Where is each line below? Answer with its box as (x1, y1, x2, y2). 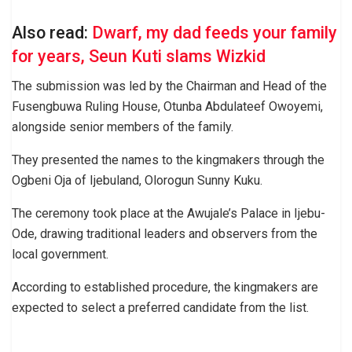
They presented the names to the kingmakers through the (12, 152, 324, 168)
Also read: (12, 22, 92, 42)
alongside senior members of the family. (12, 119, 233, 135)
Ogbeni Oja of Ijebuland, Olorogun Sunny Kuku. (12, 173, 262, 189)
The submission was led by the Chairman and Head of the (12, 79, 327, 94)
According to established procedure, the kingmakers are (12, 280, 318, 295)
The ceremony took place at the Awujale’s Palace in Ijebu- (12, 206, 325, 222)
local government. (12, 247, 108, 262)
